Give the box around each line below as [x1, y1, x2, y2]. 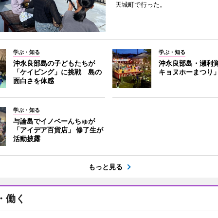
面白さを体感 [13, 76, 54, 85]
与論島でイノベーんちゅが [13, 116, 95, 125]
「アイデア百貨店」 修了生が [13, 125, 103, 134]
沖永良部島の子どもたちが [13, 58, 95, 67]
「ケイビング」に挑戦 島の [13, 67, 102, 76]
